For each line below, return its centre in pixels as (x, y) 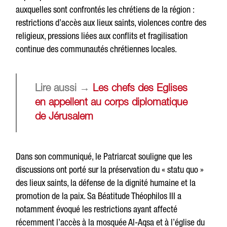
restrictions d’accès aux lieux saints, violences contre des (111, 23)
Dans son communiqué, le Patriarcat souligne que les (104, 157)
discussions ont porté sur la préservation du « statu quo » (110, 170)
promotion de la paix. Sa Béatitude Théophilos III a (99, 196)
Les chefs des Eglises (140, 89)
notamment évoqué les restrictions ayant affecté (97, 209)
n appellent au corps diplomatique (114, 103)
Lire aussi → (64, 89)
